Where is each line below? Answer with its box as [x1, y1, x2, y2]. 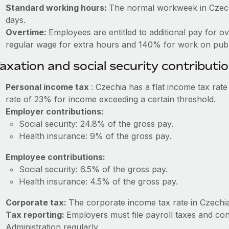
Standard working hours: [5, 3, 109, 13]
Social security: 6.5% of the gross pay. [18, 164, 168, 174]
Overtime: [5, 27, 49, 37]
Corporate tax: [5, 197, 68, 208]
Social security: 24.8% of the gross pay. [18, 119, 173, 129]
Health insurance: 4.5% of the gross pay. [18, 176, 178, 187]
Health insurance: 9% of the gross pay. [18, 131, 171, 141]
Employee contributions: [5, 152, 105, 162]
